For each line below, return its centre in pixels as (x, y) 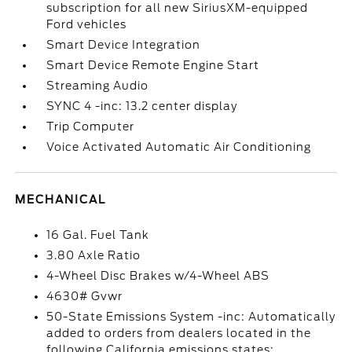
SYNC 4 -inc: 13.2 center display (142, 106)
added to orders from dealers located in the (179, 333)
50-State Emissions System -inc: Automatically (191, 317)
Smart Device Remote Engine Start (153, 65)
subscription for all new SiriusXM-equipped (178, 8)
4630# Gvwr (85, 296)
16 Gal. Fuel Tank (98, 235)
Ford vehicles (87, 24)
